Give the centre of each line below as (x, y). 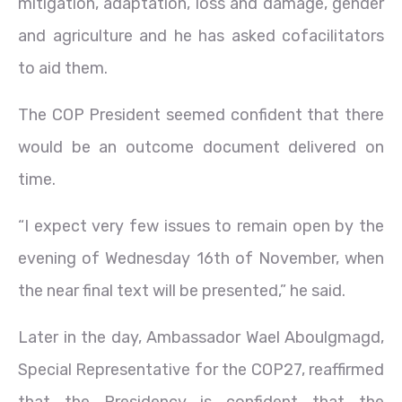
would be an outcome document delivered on (201, 147)
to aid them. (63, 68)
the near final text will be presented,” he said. (182, 290)
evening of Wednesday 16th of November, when (201, 258)
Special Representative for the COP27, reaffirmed (201, 369)
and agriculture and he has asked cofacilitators (201, 35)
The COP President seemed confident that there (201, 114)
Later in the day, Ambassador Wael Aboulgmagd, (201, 337)
